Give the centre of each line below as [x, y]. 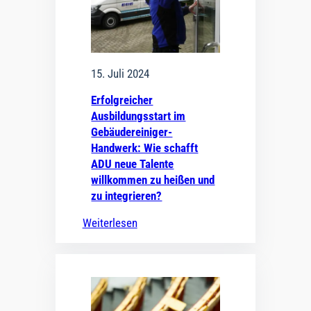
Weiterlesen [110, 222]
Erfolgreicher [122, 100]
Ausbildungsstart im [138, 116]
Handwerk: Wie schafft [145, 148]
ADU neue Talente [133, 163]
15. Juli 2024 [120, 74]
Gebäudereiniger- [132, 132]
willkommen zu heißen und [153, 179]
